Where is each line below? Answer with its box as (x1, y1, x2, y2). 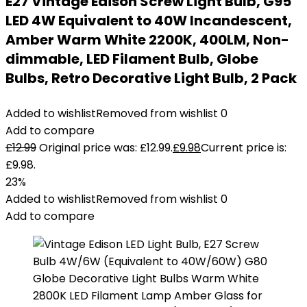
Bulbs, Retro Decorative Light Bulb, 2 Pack (5, 69, 297, 88)
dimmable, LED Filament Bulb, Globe (5, 49, 258, 69)
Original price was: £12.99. (39, 140, 173, 156)
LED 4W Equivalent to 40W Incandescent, (5, 11, 292, 30)
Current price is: (201, 140, 286, 156)
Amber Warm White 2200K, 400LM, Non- (5, 30, 289, 49)
